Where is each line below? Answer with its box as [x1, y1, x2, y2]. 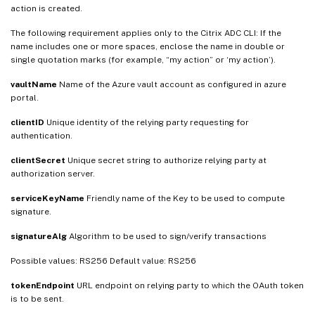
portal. [11, 92, 39, 103]
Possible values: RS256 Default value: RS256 [11, 255, 196, 266]
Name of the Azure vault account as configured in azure [57, 79, 286, 89]
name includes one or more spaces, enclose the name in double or [11, 41, 285, 51]
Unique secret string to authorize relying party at [65, 155, 266, 165]
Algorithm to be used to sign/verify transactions [67, 231, 266, 241]
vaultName [11, 79, 57, 89]
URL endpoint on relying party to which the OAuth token [75, 280, 304, 290]
